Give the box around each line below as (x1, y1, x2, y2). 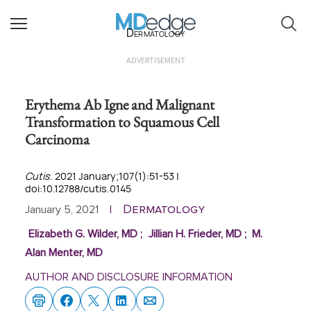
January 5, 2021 (25, 204, 99, 215)
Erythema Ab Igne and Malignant (25, 94, 215, 114)
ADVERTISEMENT (126, 55, 185, 65)
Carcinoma (25, 129, 90, 149)
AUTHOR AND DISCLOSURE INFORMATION (25, 271, 233, 283)
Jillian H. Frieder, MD (148, 228, 242, 239)
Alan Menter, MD (25, 247, 103, 258)
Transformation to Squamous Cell (25, 112, 219, 131)
